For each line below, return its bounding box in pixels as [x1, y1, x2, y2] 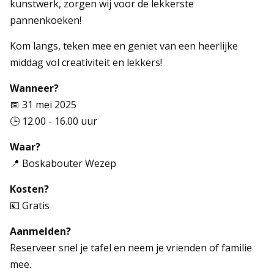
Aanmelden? [10, 224, 72, 238]
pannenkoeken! [10, 13, 82, 27]
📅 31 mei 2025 [10, 98, 77, 111]
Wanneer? [10, 81, 59, 95]
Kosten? [10, 182, 50, 196]
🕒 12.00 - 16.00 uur [10, 114, 98, 128]
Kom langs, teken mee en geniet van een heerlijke [10, 39, 239, 53]
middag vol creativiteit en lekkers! [10, 56, 163, 69]
